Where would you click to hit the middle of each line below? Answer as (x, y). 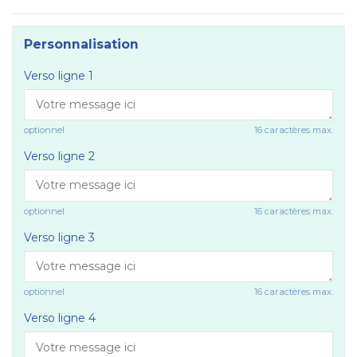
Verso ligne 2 (59, 157)
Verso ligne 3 (59, 237)
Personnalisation (81, 44)
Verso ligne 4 (60, 318)
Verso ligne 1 (59, 75)
